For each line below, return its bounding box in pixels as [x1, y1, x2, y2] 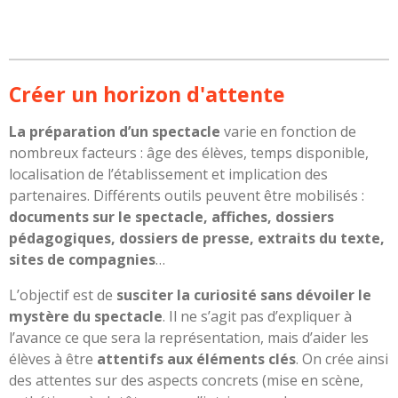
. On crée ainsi [296, 348, 388, 369]
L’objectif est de [9, 284, 116, 305]
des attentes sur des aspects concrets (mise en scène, [9, 370, 363, 390]
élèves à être [9, 348, 97, 369]
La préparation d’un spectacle [9, 121, 220, 141]
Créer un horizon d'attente [9, 79, 285, 108]
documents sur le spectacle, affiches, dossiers [9, 206, 334, 227]
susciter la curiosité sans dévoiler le [116, 284, 371, 305]
